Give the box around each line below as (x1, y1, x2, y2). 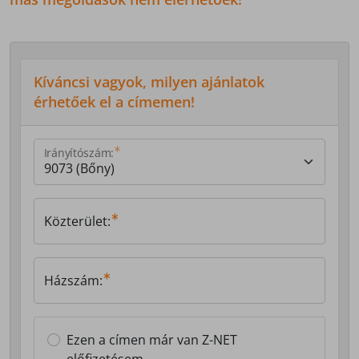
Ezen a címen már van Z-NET (67, 331, 237, 349)
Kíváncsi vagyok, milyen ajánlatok (34, 72, 264, 92)
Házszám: (44, 272, 103, 290)
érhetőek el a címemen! (34, 92, 195, 112)
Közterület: (44, 212, 111, 231)
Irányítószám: (44, 145, 114, 161)
